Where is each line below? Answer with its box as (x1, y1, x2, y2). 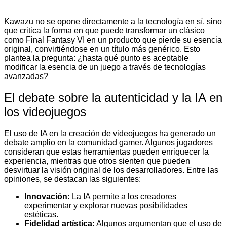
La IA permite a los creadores (70, 192, 176, 201)
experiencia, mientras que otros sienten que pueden (4, 157, 190, 166)
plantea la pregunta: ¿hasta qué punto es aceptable (4, 53, 188, 62)
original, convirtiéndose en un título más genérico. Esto (4, 44, 200, 53)
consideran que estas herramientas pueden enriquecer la (4, 147, 209, 157)
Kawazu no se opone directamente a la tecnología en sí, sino (4, 17, 222, 26)
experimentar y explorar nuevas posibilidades (24, 201, 187, 210)
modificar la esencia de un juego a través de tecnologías (4, 62, 206, 71)
